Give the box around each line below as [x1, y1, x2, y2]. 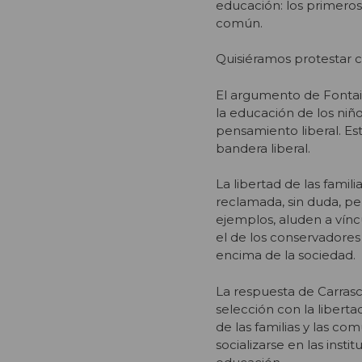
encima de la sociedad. [216, 247, 356, 263]
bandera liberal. [216, 140, 310, 156]
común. [216, 15, 263, 31]
